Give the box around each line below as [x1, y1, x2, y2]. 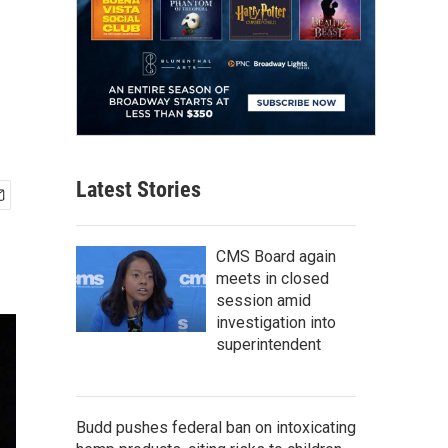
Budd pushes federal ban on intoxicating [76, 417, 356, 437]
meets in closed [216, 268, 329, 288]
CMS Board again [216, 246, 336, 266]
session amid [216, 290, 311, 310]
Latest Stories [76, 176, 201, 202]
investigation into [216, 312, 336, 332]
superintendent [216, 334, 321, 354]
